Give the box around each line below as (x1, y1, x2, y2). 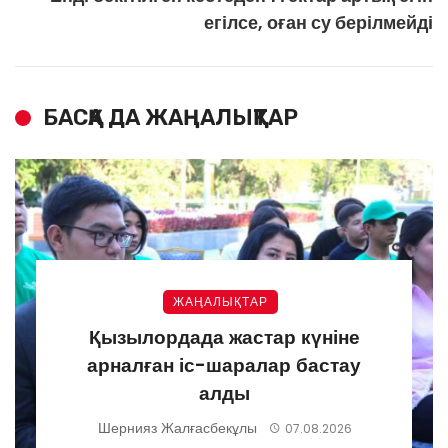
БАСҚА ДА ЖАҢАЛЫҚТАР (43, 103, 298, 131)
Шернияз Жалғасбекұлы (98, 417, 258, 438)
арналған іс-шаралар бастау (87, 351, 361, 379)
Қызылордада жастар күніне (88, 323, 360, 351)
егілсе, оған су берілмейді (204, 9, 433, 35)
